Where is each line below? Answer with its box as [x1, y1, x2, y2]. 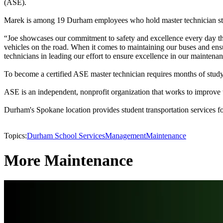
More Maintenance [4, 151, 133, 169]
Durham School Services [27, 131, 105, 140]
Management [105, 131, 146, 140]
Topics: [4, 131, 27, 140]
